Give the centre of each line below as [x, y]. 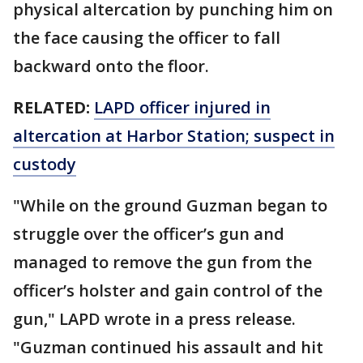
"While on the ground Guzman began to [170, 205]
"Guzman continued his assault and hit [168, 347]
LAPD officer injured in [182, 107]
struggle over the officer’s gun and [149, 234]
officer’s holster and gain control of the [168, 290]
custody [45, 164]
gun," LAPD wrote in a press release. [154, 319]
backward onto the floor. [111, 66]
